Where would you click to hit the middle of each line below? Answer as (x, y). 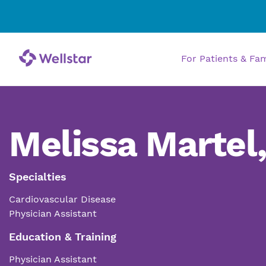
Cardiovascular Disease (62, 199)
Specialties (38, 177)
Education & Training (63, 237)
